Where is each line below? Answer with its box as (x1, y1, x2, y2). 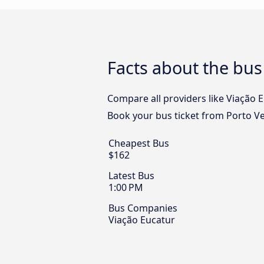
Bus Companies (108, 202, 177, 215)
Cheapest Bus (108, 137, 169, 150)
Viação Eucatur (108, 213, 175, 227)
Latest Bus (108, 169, 154, 183)
